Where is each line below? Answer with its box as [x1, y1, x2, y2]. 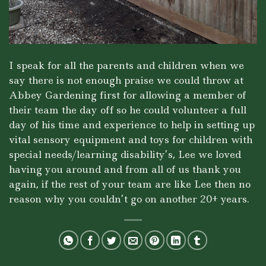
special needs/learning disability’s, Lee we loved [9, 148, 241, 161]
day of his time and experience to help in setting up [9, 118, 255, 132]
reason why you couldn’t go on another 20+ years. [9, 192, 249, 206]
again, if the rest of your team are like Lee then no [9, 178, 251, 191]
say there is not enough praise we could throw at [9, 74, 243, 87]
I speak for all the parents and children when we [9, 59, 244, 72]
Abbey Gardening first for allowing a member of [9, 88, 246, 102]
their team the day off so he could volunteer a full [9, 103, 246, 117]
